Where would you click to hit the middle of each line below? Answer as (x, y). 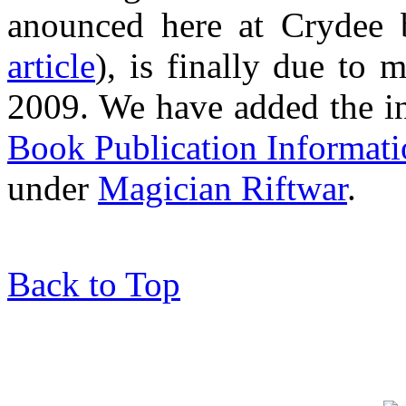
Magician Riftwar (222, 188)
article (51, 65)
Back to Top (94, 284)
